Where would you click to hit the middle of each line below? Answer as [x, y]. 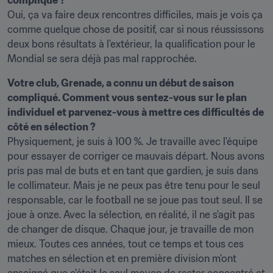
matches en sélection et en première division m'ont [122, 258]
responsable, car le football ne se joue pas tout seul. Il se [135, 200]
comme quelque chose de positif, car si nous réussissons [136, 29]
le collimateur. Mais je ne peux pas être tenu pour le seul [134, 185]
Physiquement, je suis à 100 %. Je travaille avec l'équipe [133, 141]
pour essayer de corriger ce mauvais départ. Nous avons [136, 156]
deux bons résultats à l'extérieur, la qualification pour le [131, 44]
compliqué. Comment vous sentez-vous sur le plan [127, 97]
